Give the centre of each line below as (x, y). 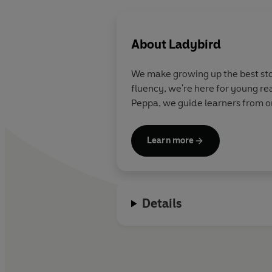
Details (162, 204)
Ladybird (195, 44)
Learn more (171, 141)
